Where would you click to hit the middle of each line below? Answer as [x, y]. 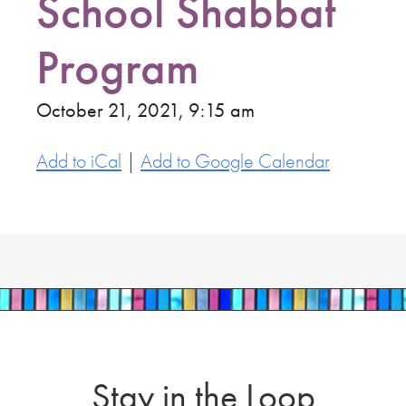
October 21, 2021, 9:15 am [145, 110]
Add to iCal [79, 161]
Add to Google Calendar [235, 161]
